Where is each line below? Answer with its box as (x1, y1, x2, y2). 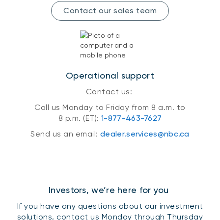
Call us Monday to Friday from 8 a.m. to (34, 102, 186, 112)
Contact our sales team (63, 5, 157, 15)
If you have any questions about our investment (17, 201, 203, 211)
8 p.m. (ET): (58, 113, 102, 123)
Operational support (66, 70, 154, 81)
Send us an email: (30, 129, 101, 138)
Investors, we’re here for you (49, 184, 171, 195)
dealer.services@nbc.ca (100, 129, 190, 138)
